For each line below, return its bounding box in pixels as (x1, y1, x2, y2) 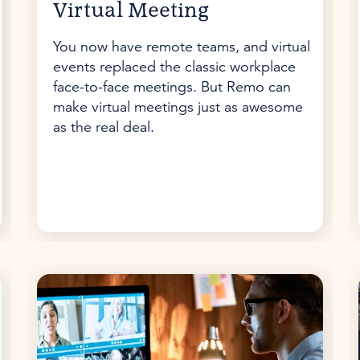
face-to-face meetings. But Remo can (52, 77, 291, 96)
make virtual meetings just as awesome (52, 97, 303, 117)
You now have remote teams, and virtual (52, 37, 310, 56)
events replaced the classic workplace (52, 57, 296, 76)
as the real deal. (52, 117, 154, 137)
